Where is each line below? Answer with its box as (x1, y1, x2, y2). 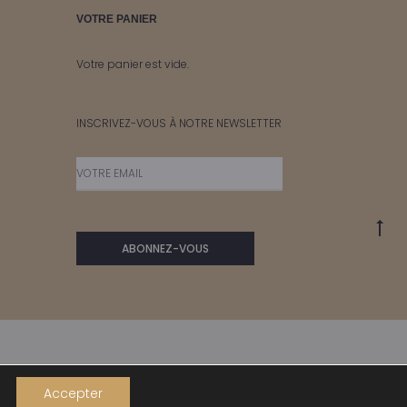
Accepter (44, 384, 104, 402)
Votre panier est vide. (75, 55, 189, 72)
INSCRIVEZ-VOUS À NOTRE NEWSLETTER (75, 114, 282, 131)
